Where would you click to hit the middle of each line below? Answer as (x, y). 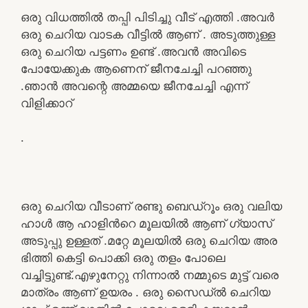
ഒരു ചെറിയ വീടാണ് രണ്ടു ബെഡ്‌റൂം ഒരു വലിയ (151, 206)
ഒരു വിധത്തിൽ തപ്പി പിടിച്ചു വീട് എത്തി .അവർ (147, 17)
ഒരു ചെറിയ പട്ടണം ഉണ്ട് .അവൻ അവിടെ (133, 51)
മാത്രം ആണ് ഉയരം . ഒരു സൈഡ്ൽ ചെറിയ (145, 292)
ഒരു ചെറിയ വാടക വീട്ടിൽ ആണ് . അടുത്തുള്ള (148, 34)
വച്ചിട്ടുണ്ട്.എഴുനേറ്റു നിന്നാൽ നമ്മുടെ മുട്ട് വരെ (150, 275)
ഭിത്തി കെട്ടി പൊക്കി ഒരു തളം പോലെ (123, 257)
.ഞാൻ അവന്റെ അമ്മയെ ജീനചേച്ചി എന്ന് (134, 86)
